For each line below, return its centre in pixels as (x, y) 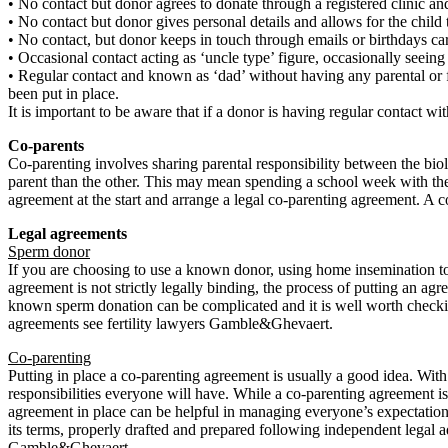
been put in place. (63, 93)
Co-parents (46, 145)
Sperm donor (49, 251)
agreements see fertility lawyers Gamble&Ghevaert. (170, 323)
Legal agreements (67, 233)
